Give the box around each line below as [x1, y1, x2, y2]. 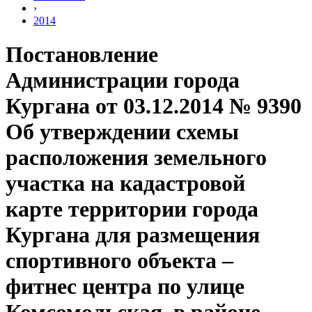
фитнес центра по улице [6, 274, 244, 299]
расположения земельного [6, 145, 267, 171]
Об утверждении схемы [6, 119, 239, 145]
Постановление [6, 42, 158, 68]
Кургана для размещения [6, 222, 260, 248]
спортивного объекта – [6, 248, 233, 274]
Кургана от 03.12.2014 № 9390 [6, 93, 302, 119]
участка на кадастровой [6, 171, 245, 196]
